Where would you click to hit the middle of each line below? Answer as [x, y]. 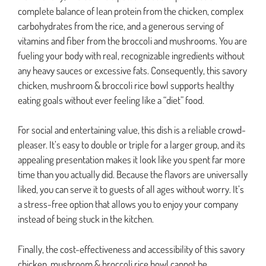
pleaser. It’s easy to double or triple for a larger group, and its [132, 145]
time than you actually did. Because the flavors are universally [133, 175]
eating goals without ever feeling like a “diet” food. [111, 100]
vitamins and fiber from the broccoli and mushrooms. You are [132, 40]
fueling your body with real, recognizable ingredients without [131, 55]
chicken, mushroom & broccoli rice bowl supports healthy [126, 85]
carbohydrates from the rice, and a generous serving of [121, 26]
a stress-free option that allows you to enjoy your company [128, 204]
